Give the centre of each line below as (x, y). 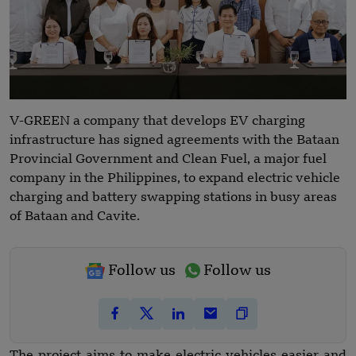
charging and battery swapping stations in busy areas (173, 197)
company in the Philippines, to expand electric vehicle (175, 178)
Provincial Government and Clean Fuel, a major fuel (168, 159)
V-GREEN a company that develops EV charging (157, 121)
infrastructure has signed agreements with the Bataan (174, 140)
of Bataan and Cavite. (75, 217)
